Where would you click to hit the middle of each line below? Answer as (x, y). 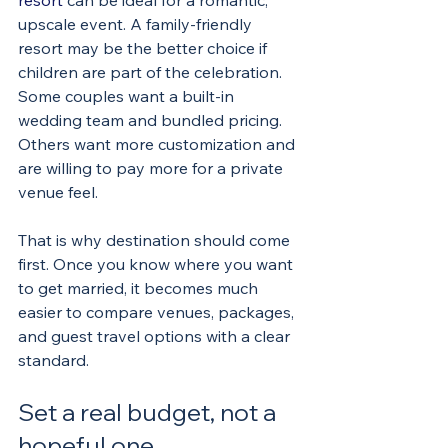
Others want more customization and (158, 144)
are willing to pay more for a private (152, 168)
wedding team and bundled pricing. (152, 120)
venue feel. (58, 192)
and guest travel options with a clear (156, 336)
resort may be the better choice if (144, 48)
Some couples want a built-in (128, 96)
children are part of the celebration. (152, 72)
